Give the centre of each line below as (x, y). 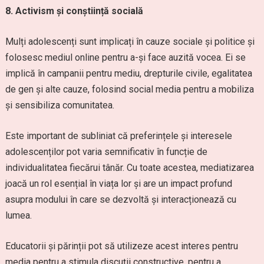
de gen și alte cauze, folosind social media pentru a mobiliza (129, 89)
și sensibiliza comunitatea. (60, 105)
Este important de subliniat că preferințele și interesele (118, 136)
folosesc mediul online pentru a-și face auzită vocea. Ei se (125, 57)
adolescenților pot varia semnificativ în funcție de (106, 152)
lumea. (18, 215)
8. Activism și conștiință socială (74, 11)
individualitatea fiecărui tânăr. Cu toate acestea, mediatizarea (129, 168)
